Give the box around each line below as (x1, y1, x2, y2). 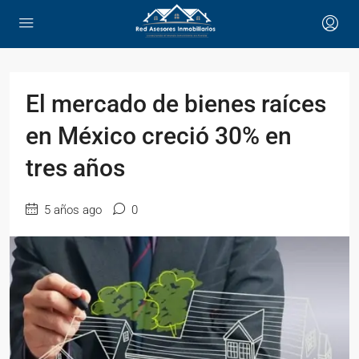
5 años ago (41, 203, 102, 217)
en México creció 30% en (26, 122, 292, 150)
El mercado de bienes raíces (26, 90, 326, 118)
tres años (26, 154, 125, 182)
